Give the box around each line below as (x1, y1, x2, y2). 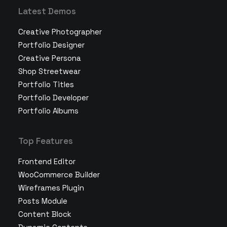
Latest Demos (18, 6, 76, 17)
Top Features (18, 135, 73, 146)
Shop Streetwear (18, 66, 81, 76)
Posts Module (18, 196, 67, 206)
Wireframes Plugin (18, 183, 84, 193)
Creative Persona (18, 53, 81, 63)
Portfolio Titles (18, 80, 74, 89)
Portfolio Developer (18, 93, 89, 102)
